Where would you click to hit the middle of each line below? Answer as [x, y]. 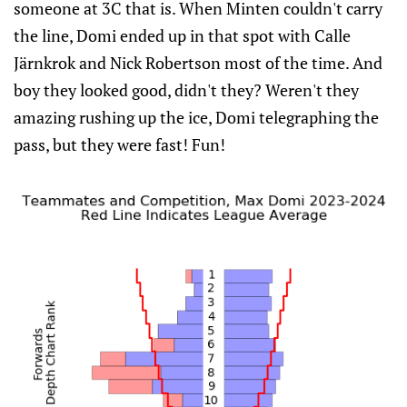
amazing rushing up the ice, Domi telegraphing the [196, 117]
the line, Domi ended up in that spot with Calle [182, 35]
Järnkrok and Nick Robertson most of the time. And [198, 62]
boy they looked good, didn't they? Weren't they [186, 89]
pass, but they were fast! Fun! [119, 144]
